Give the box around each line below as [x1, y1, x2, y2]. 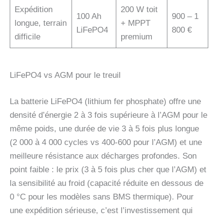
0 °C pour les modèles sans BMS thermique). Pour [10, 192, 194, 201]
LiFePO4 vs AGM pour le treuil [10, 71, 121, 80]
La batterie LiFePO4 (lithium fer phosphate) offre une [10, 96, 201, 106]
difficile [14, 32, 40, 41]
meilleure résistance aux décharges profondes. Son [10, 151, 197, 161]
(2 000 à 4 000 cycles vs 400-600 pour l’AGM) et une [10, 137, 202, 147]
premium [120, 32, 152, 41]
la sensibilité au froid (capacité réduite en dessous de [10, 178, 203, 188]
